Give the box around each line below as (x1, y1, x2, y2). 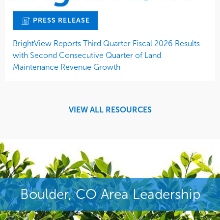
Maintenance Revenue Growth (13, 62, 120, 72)
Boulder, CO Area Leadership (20, 186, 200, 202)
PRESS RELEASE (31, 16, 90, 25)
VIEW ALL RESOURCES (68, 105, 152, 114)
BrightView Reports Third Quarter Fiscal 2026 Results (13, 38, 200, 48)
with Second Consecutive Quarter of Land (13, 50, 161, 60)
